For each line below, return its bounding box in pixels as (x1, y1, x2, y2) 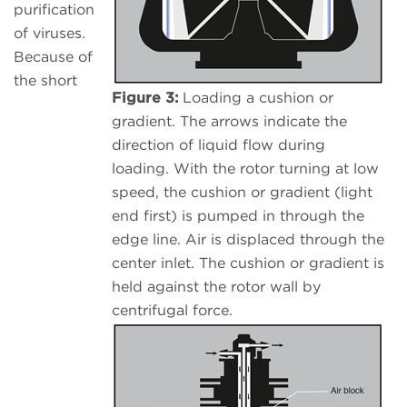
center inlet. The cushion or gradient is (112, 254, 384, 273)
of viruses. (14, 25, 85, 43)
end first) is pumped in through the (112, 207, 364, 225)
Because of (14, 48, 93, 66)
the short (14, 72, 77, 90)
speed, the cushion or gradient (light (112, 184, 372, 202)
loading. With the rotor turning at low (112, 160, 379, 178)
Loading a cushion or (178, 89, 333, 107)
